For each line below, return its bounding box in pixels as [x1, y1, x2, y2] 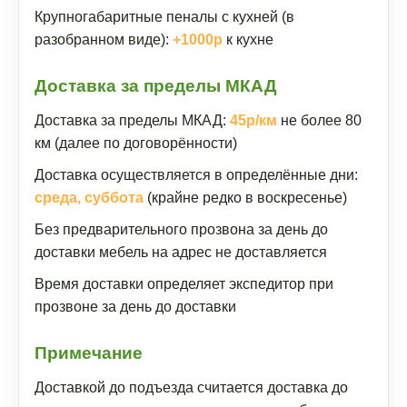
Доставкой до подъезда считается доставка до [35, 380, 348, 395]
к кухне [223, 32, 273, 47]
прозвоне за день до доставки [35, 299, 236, 314]
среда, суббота [35, 190, 144, 205]
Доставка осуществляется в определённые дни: [35, 167, 358, 183]
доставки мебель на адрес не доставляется [35, 244, 327, 260]
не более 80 [277, 113, 362, 128]
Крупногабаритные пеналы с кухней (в [35, 9, 294, 25]
